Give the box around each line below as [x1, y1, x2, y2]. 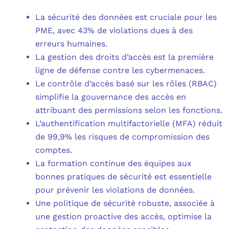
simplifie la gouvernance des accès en [35, 92, 187, 102]
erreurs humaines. [35, 39, 108, 49]
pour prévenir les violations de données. [35, 185, 195, 195]
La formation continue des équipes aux [35, 158, 192, 169]
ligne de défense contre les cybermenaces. [35, 65, 205, 76]
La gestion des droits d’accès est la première [35, 52, 214, 62]
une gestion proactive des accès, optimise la [35, 212, 212, 222]
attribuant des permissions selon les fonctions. [35, 105, 223, 116]
